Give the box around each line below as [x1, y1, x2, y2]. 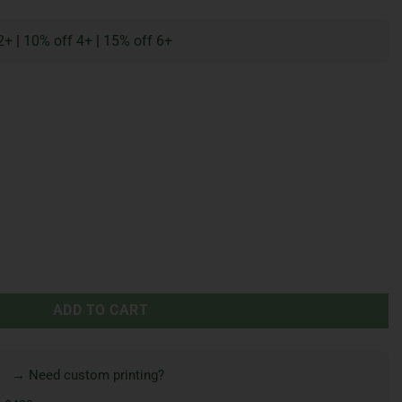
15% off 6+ [103, 31, 172, 49]
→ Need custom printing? [12, 366, 164, 383]
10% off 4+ [23, 31, 92, 49]
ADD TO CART [52, 301, 149, 319]
